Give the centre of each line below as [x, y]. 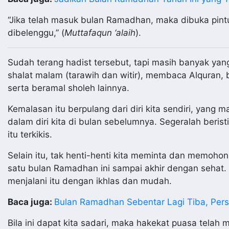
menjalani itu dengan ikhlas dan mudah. [90, 181]
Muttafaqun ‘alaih [100, 33]
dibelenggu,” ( [36, 33]
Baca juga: [31, 202]
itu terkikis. [30, 134]
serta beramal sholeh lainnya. [68, 88]
